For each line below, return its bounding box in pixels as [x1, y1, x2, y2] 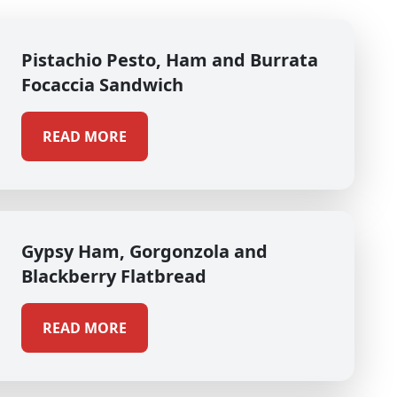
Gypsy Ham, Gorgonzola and [21, 239, 268, 263]
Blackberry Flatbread [21, 264, 206, 288]
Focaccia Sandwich [21, 73, 183, 97]
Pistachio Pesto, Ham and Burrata [21, 48, 318, 72]
